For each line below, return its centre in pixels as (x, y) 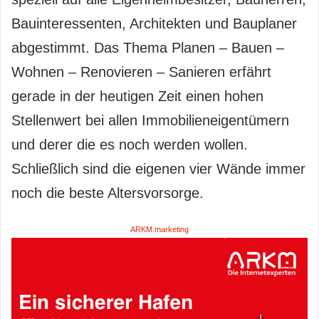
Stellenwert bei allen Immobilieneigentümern (150, 120)
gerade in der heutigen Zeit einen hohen (137, 96)
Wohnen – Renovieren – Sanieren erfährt (141, 72)
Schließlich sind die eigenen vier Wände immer (158, 168)
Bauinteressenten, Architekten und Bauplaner (154, 23)
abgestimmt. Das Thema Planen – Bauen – (148, 47)
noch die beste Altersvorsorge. (108, 193)
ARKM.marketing (159, 229)
